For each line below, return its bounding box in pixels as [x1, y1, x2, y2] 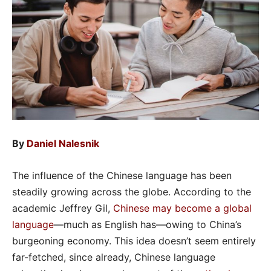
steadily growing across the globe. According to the [12, 185, 251, 198]
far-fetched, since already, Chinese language [12, 250, 215, 263]
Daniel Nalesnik [27, 137, 99, 149]
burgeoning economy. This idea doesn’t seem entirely [12, 234, 256, 247]
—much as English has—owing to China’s [54, 218, 241, 230]
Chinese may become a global [113, 201, 252, 214]
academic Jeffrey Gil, [12, 201, 113, 214]
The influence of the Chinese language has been [12, 169, 232, 181]
